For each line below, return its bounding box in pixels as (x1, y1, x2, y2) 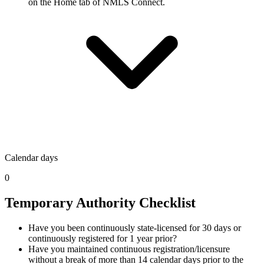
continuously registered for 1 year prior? (28, 233, 177, 243)
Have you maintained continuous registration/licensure (28, 243, 230, 254)
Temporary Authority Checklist (5, 194, 196, 210)
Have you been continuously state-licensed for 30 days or (28, 222, 241, 233)
